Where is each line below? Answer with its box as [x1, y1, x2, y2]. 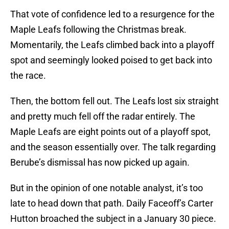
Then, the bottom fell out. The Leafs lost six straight [10, 96, 219, 107]
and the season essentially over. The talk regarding [10, 142, 216, 153]
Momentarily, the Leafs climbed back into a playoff [10, 39, 214, 51]
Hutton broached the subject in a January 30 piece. [10, 213, 216, 224]
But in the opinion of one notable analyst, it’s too [10, 182, 203, 194]
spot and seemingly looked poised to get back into [10, 55, 212, 66]
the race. [10, 70, 46, 81]
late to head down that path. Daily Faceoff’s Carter [10, 198, 213, 209]
